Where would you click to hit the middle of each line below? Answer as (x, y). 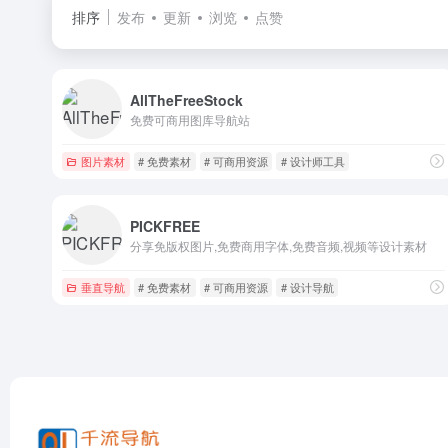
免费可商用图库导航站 (190, 119)
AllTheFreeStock (186, 99)
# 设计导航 (307, 286)
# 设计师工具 (312, 160)
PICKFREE (165, 225)
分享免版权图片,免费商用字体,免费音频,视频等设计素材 (278, 245)
